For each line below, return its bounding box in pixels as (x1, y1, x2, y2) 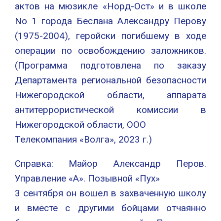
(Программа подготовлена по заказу (15, 60, 206, 72)
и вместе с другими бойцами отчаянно (15, 202, 206, 214)
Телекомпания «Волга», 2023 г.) (15, 134, 152, 146)
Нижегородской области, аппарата (15, 89, 206, 101)
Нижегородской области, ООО (15, 119, 146, 131)
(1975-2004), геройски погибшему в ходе (15, 30, 206, 42)
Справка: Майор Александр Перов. (15, 158, 206, 170)
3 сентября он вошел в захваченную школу (15, 187, 206, 199)
